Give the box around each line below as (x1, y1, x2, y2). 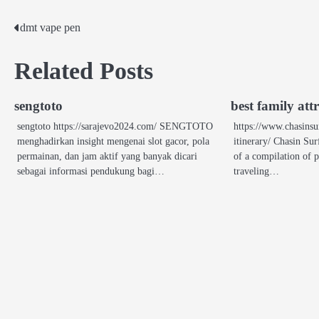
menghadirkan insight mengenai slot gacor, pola (17, 135, 209, 147)
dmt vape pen (20, 21, 80, 34)
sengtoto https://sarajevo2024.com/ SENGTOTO (17, 120, 213, 132)
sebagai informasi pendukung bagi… (17, 165, 164, 177)
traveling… (234, 165, 280, 177)
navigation (14, 48, 90, 67)
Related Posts (14, 58, 153, 85)
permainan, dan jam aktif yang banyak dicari (17, 150, 197, 162)
